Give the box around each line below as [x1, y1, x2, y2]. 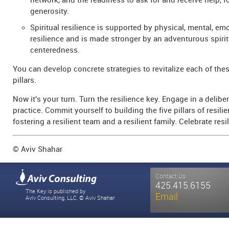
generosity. [30, 7, 69, 16]
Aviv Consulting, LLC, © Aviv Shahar [26, 195, 115, 201]
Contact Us [155, 173, 186, 180]
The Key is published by [26, 188, 85, 195]
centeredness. [30, 45, 80, 55]
